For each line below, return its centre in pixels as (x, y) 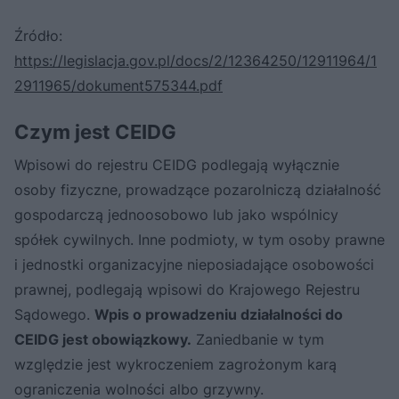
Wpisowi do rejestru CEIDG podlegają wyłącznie (177, 164)
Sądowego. (54, 314)
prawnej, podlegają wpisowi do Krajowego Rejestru (187, 289)
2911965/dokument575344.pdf (118, 85)
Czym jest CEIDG (95, 131)
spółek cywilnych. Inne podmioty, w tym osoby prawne (199, 239)
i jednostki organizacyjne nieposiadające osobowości (194, 264)
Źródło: (38, 35)
